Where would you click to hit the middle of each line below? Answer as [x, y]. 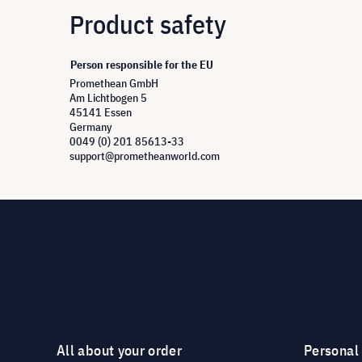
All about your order [120, 351]
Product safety [148, 24]
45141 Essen [101, 112]
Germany [91, 127]
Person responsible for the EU [142, 65]
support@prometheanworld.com [145, 156]
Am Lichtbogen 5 [108, 98]
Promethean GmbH [114, 83]
